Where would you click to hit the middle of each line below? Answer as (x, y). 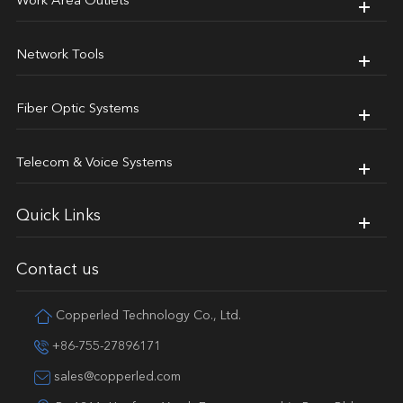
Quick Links (58, 215)
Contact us (57, 269)
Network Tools (60, 55)
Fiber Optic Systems (77, 109)
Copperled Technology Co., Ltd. (146, 315)
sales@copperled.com (115, 376)
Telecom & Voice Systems (94, 163)
